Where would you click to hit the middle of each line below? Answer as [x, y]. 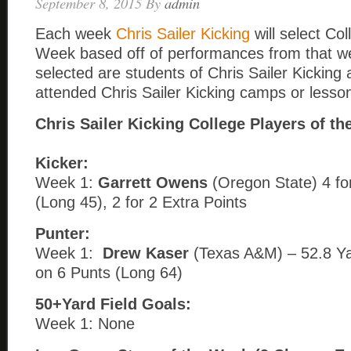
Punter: [63, 233]
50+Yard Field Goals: [113, 304]
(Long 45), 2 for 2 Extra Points [141, 202]
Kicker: [62, 163]
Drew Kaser [146, 253]
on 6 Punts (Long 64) [109, 273]
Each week [76, 34]
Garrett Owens [153, 183]
